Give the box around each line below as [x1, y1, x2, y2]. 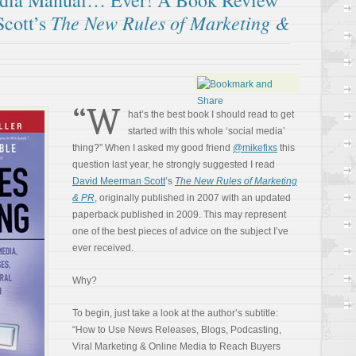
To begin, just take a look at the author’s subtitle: [72, 308, 278, 319]
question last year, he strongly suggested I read [72, 159, 275, 170]
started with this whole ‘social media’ [128, 126, 285, 137]
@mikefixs [233, 142, 277, 153]
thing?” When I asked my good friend [72, 142, 233, 153]
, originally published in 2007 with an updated [95, 192, 291, 203]
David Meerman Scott [72, 176, 165, 187]
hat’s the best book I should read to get [128, 109, 294, 120]
